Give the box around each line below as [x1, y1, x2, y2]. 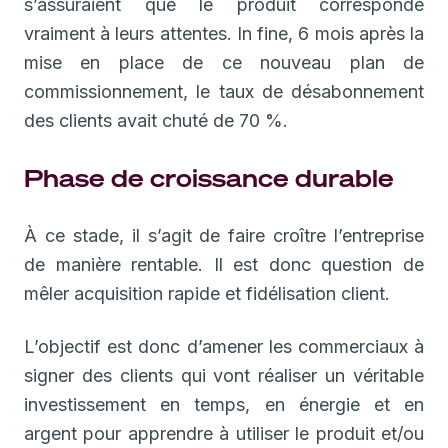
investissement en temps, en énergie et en [24, 393, 424, 415]
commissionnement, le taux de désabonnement [24, 80, 424, 102]
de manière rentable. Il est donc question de [24, 253, 424, 275]
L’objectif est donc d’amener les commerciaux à [24, 335, 424, 357]
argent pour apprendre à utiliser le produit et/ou [24, 422, 424, 444]
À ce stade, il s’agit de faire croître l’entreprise [24, 224, 424, 246]
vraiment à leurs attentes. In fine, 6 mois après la [24, 22, 424, 44]
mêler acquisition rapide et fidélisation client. [24, 282, 390, 304]
